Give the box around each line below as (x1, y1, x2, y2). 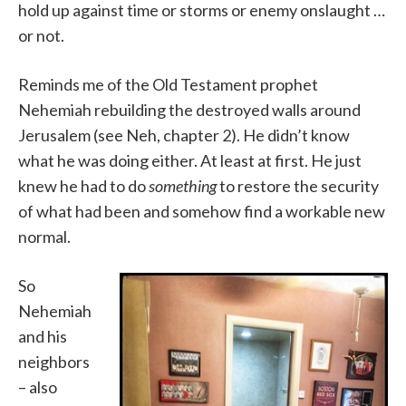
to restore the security (219, 176, 379, 197)
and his (18, 326, 67, 347)
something (149, 176, 219, 197)
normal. (18, 227, 71, 247)
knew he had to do (18, 176, 149, 197)
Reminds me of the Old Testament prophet (18, 74, 318, 95)
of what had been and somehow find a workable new (18, 201, 385, 222)
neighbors (18, 352, 90, 372)
